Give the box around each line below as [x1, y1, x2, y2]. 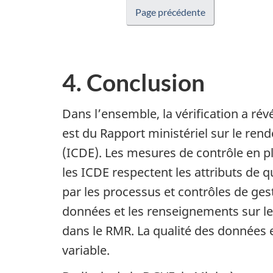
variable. [62, 241, 110, 258]
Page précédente [135, 6, 205, 18]
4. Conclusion [62, 68, 205, 96]
